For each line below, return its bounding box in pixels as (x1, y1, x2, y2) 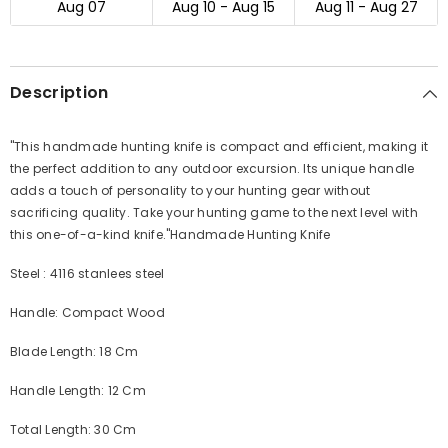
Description (10, 81, 109, 104)
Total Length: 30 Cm (10, 421, 137, 438)
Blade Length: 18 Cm (10, 343, 139, 360)
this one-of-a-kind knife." (10, 226, 171, 243)
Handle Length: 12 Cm (10, 382, 146, 399)
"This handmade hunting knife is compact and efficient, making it (10, 138, 429, 155)
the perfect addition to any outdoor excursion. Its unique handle (10, 160, 415, 177)
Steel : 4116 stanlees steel (10, 265, 165, 282)
